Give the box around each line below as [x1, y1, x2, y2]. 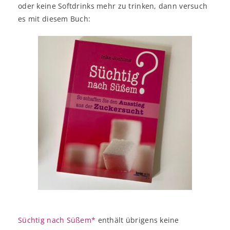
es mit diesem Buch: [18, 14, 91, 24]
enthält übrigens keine [95, 215, 179, 225]
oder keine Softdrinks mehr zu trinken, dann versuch [18, 1, 208, 11]
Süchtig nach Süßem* [18, 215, 96, 225]
